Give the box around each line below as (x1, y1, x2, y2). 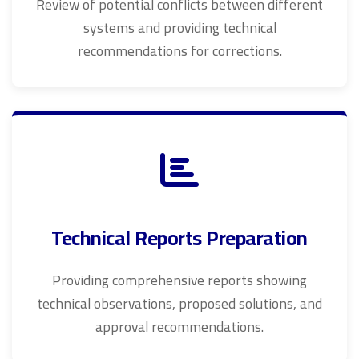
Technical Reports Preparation (51, 219, 308, 257)
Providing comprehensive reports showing (52, 267, 307, 293)
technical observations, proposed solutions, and (37, 290, 322, 317)
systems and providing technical (83, 14, 276, 41)
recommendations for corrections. (77, 38, 282, 64)
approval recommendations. (95, 313, 264, 340)
